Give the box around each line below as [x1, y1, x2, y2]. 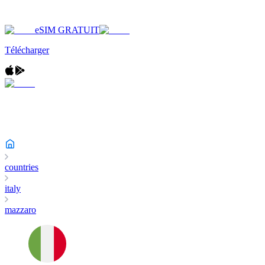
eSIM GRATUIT [35, 25, 99, 35]
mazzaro [5, 205, 36, 215]
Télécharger [5, 45, 49, 55]
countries [5, 162, 38, 172]
